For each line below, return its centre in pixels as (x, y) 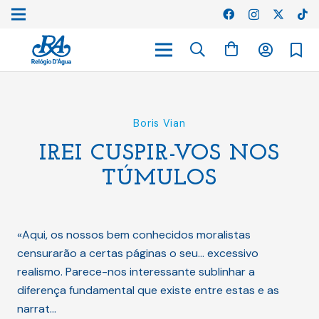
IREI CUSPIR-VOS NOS (159, 154)
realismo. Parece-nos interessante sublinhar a (136, 272)
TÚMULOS (159, 179)
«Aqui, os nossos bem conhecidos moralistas (134, 235)
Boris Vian (159, 123)
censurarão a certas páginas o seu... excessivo (138, 253)
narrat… (37, 309)
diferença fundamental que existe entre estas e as (148, 290)
